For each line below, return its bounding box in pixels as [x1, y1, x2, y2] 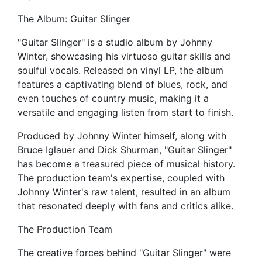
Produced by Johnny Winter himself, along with [18, 130, 226, 142]
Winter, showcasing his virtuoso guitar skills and [18, 50, 230, 63]
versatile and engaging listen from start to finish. [18, 106, 233, 119]
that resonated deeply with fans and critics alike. [18, 200, 233, 212]
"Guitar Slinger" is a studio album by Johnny [18, 36, 212, 49]
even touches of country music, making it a [18, 92, 209, 105]
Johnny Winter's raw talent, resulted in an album [18, 186, 230, 198]
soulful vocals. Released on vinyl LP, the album [18, 64, 223, 77]
